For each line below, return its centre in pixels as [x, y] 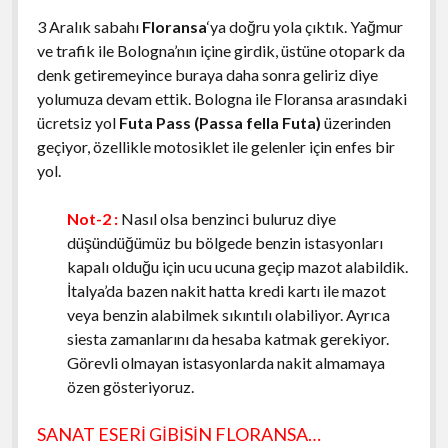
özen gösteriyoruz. [131, 387]
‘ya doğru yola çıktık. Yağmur [304, 27]
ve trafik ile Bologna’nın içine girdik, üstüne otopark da [220, 51]
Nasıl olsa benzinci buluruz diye [226, 219]
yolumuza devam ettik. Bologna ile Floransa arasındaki [221, 99]
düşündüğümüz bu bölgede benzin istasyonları [224, 243]
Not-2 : [92, 219]
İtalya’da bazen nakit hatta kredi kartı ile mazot [226, 291]
